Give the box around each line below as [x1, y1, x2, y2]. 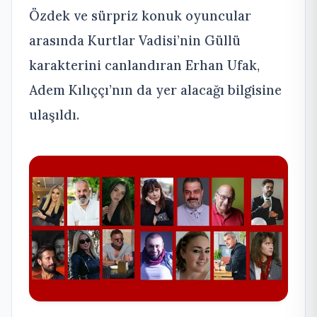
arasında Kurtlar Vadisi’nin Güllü [29, 31, 241, 49]
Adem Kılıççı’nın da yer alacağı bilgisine [29, 81, 282, 98]
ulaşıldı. [29, 105, 79, 123]
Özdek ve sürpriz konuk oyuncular [29, 6, 251, 24]
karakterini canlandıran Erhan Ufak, [29, 56, 260, 74]
